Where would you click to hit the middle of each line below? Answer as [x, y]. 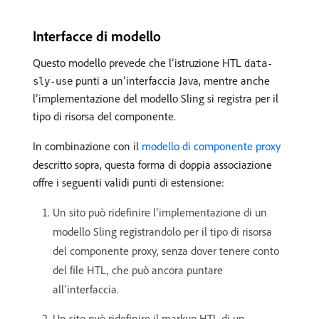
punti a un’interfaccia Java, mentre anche [171, 80]
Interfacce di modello [97, 36]
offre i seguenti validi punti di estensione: [129, 182]
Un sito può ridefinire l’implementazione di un [160, 212]
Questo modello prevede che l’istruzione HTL [138, 63]
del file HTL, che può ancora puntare [138, 270]
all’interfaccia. [86, 289]
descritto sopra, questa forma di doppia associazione [152, 164]
